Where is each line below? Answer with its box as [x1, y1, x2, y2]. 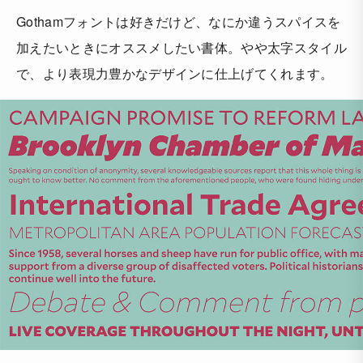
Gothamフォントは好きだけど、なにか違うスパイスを [16, 12, 341, 32]
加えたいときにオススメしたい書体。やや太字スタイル [16, 38, 348, 58]
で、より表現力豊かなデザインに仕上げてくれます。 [16, 64, 334, 83]
